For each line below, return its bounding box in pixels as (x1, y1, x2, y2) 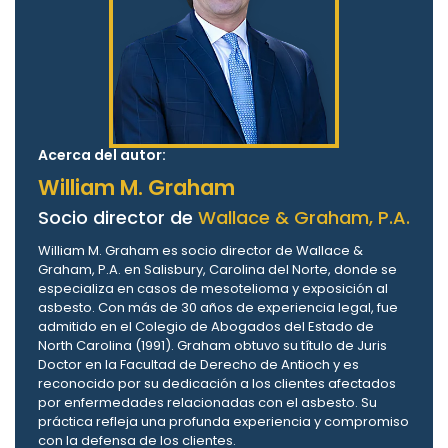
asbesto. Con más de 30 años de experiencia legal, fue (38, 298, 398, 318)
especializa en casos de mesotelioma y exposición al (38, 279, 388, 299)
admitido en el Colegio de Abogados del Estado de (38, 317, 374, 337)
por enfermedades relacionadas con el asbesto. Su (38, 393, 377, 413)
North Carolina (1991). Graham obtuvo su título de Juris (38, 336, 387, 356)
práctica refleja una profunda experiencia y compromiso (38, 412, 409, 432)
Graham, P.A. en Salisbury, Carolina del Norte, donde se (38, 260, 397, 280)
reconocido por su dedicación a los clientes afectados (38, 374, 396, 394)
